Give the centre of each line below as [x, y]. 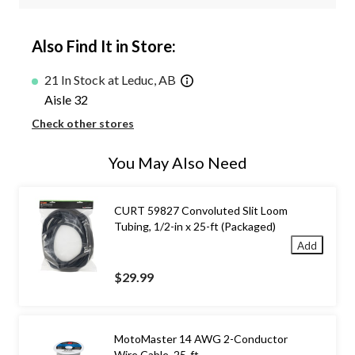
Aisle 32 [66, 99]
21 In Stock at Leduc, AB [110, 80]
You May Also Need [177, 162]
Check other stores [83, 123]
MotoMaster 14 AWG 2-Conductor [201, 338]
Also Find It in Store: [104, 46]
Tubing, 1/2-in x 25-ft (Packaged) [195, 226]
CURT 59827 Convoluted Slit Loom [201, 210]
